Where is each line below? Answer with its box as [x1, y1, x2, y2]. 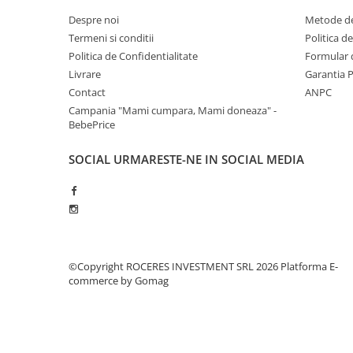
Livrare [69, 66, 101, 81]
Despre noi [69, 12, 119, 27]
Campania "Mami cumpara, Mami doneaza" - [69, 102, 277, 117]
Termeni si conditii [69, 30, 154, 45]
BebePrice [69, 117, 115, 132]
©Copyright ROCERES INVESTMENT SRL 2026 [69, 258, 281, 273]
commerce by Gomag [69, 273, 169, 288]
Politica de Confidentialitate [69, 48, 198, 63]
